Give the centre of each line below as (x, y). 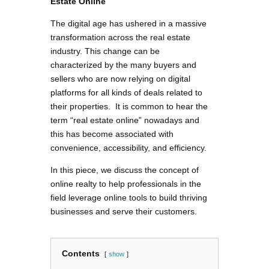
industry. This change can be (105, 51)
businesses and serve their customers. (124, 212)
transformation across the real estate (120, 38)
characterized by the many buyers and (123, 65)
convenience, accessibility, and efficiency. (128, 148)
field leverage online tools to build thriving (129, 198)
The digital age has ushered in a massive (128, 24)
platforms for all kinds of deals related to (126, 93)
